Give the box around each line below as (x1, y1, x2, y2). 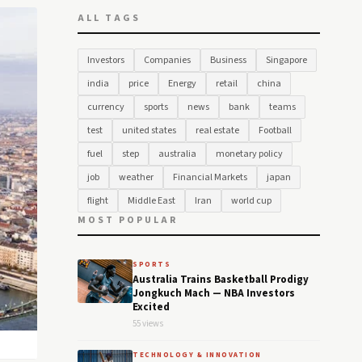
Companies (144, 53, 191, 67)
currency (87, 100, 124, 114)
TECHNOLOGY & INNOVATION (133, 350, 262, 360)
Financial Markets (173, 170, 247, 184)
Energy (168, 77, 196, 90)
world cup (231, 194, 271, 208)
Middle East (128, 194, 175, 208)
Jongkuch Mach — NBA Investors (133, 286, 295, 301)
